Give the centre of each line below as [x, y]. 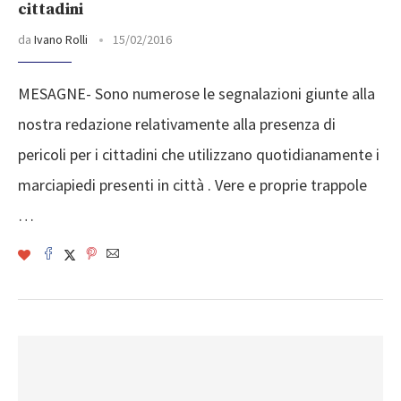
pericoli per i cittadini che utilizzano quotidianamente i [199, 155]
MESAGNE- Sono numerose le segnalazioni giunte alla [196, 94]
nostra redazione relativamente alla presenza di [177, 124]
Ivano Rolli [61, 40]
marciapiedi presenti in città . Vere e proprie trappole [192, 185]
